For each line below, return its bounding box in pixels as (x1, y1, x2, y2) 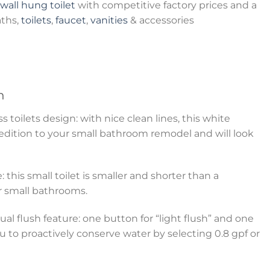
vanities (90, 14, 128, 26)
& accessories (127, 14, 194, 26)
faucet (55, 14, 86, 26)
